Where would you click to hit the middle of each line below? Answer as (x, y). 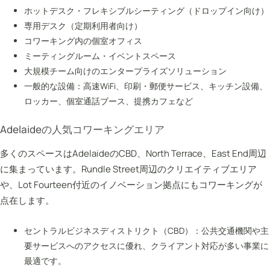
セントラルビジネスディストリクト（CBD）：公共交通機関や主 (146, 230)
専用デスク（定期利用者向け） (83, 25)
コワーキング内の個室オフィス (83, 40)
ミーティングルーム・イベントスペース (100, 55)
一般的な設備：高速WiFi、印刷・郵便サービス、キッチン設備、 (146, 86)
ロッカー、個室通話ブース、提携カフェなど (108, 101)
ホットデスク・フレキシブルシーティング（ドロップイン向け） (146, 10)
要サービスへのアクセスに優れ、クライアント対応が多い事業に (146, 245)
